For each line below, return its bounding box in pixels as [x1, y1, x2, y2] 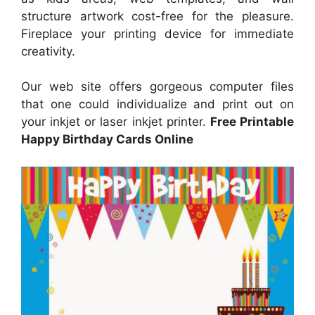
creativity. [21, 44, 75, 58]
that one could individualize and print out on [21, 97, 294, 112]
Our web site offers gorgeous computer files [21, 79, 294, 94]
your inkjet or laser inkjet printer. [21, 115, 210, 129]
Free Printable [210, 115, 295, 129]
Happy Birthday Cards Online [21, 132, 193, 147]
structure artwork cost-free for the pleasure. [21, 8, 294, 23]
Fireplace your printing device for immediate [21, 26, 294, 41]
